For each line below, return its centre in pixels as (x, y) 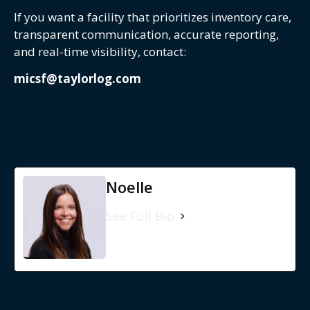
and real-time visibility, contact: (100, 52)
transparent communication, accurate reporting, (146, 35)
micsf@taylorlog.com (77, 79)
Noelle (129, 186)
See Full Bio (140, 216)
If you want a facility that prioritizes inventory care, (153, 17)
